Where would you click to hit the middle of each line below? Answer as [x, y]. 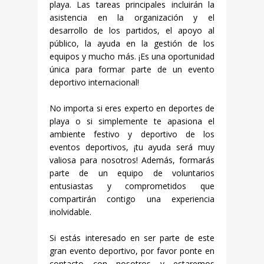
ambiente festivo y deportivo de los [132, 134]
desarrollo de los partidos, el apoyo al [132, 30]
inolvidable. [70, 212]
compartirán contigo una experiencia [132, 199]
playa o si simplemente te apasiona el [132, 121]
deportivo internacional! [94, 82]
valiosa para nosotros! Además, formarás [132, 160]
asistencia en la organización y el [132, 17]
